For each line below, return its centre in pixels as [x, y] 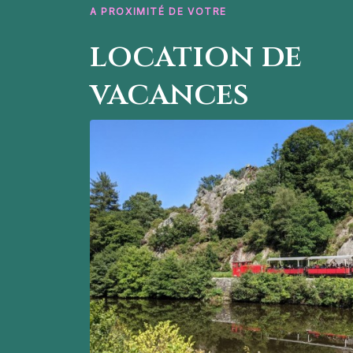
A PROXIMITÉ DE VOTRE [158, 12]
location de [196, 57]
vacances [169, 95]
